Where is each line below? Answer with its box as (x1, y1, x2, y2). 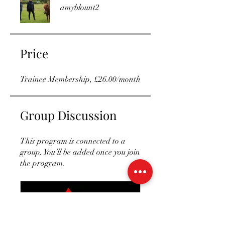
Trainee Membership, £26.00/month (20, 74, 141, 84)
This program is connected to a (20, 136, 126, 146)
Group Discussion (20, 106, 117, 123)
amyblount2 (60, 2, 99, 13)
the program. (20, 158, 65, 168)
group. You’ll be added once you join (20, 147, 140, 157)
